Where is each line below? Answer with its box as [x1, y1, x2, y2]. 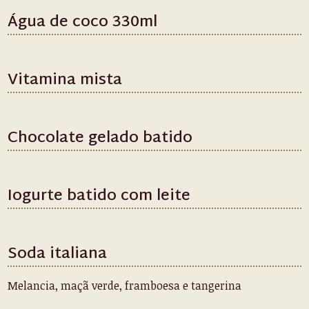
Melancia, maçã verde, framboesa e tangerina [8, 278, 242, 293]
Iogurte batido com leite [8, 183, 191, 210]
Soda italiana [8, 241, 108, 268]
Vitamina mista [8, 67, 123, 94]
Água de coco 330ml [8, 9, 158, 37]
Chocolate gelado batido [8, 125, 193, 152]
